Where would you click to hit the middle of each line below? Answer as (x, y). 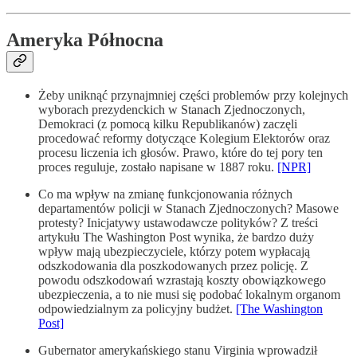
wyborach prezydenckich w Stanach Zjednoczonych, (172, 110)
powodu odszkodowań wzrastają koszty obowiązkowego (182, 280)
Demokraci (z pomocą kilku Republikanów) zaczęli (168, 124)
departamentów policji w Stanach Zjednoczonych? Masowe (188, 209)
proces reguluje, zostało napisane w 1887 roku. (158, 167)
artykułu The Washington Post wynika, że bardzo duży (176, 237)
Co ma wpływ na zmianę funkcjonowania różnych (165, 194)
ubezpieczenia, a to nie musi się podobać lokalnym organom (189, 295)
